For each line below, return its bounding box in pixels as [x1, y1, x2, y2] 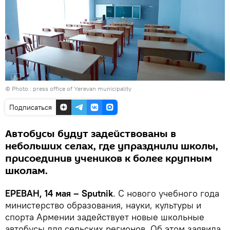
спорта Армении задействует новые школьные [5, 210, 204, 223]
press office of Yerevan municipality [33, 84, 131, 92]
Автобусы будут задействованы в [5, 126, 176, 141]
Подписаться [9, 102, 52, 112]
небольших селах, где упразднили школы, [5, 139, 218, 154]
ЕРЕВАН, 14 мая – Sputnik [5, 187, 113, 199]
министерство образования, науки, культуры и [5, 199, 201, 211]
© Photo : [5, 84, 33, 92]
